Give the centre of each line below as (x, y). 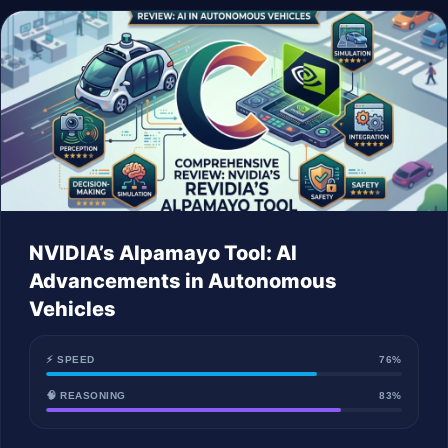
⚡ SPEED (70, 359)
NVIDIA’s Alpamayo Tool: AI (163, 253)
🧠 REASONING (86, 395)
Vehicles (72, 309)
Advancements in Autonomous (183, 281)
